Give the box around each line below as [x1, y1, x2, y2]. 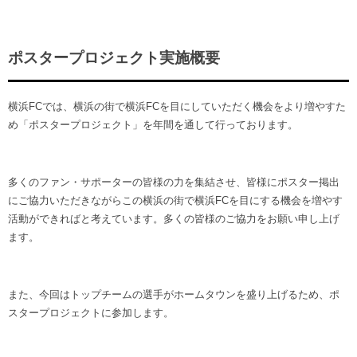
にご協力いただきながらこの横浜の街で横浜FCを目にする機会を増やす [8, 194, 343, 206]
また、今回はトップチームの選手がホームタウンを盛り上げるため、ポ [8, 288, 339, 300]
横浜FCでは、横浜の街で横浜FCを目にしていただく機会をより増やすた [8, 100, 346, 112]
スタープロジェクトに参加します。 [8, 306, 174, 319]
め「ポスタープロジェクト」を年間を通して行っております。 [8, 118, 298, 131]
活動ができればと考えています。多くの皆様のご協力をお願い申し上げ [8, 212, 339, 225]
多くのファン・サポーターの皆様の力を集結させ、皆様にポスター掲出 [8, 175, 339, 188]
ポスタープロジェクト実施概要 [8, 49, 220, 67]
